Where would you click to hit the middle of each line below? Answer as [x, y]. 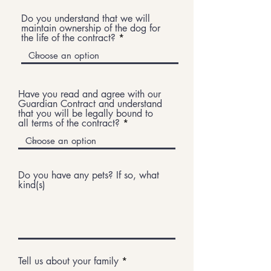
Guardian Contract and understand [90, 104]
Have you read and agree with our [90, 94]
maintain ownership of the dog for [91, 28]
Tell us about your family [68, 261]
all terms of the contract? [69, 123]
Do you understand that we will [86, 18]
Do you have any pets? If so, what [89, 175]
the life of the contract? [68, 38]
